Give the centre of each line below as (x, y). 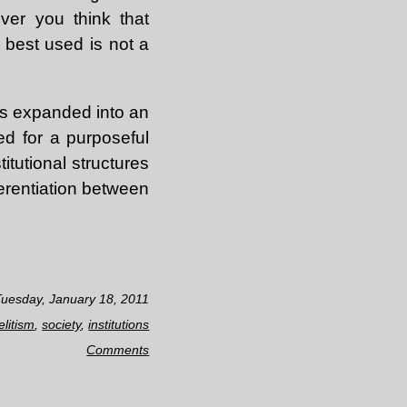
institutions (119, 324)
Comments (118, 349)
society (62, 324)
